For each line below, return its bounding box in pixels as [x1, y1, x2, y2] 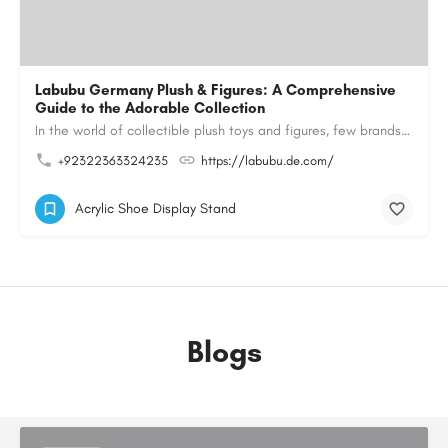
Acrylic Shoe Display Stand [75, 199, 236, 217]
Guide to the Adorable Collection [35, 99, 265, 117]
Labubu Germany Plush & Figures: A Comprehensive [35, 81, 396, 99]
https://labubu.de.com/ [201, 153, 334, 168]
